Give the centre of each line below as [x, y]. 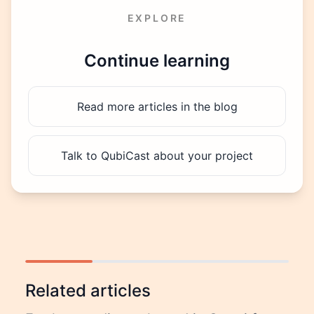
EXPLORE [157, 18]
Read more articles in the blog [157, 107]
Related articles [88, 291]
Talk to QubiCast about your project [157, 156]
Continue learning [157, 61]
